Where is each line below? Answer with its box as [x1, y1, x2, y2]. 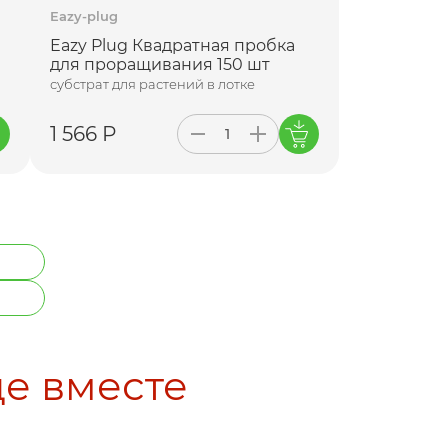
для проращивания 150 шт [50, 54, 271, 74]
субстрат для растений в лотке [50, 75, 256, 92]
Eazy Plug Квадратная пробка [50, 35, 296, 55]
